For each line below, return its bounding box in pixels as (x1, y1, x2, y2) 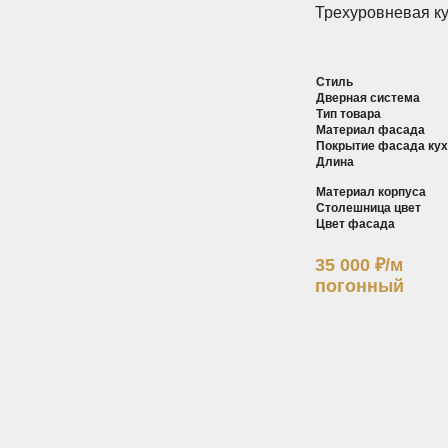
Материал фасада (316, 123, 425, 138)
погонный (315, 276, 404, 297)
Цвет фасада (316, 217, 395, 232)
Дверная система (316, 91, 420, 106)
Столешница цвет (316, 201, 421, 216)
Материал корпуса (316, 185, 426, 200)
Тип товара (316, 107, 381, 122)
